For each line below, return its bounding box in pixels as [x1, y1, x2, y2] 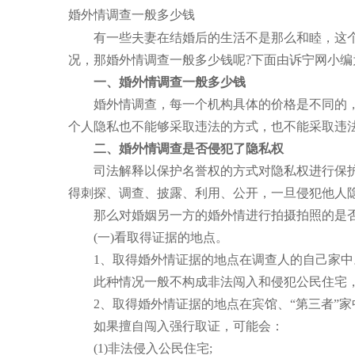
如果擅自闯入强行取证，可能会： [68, 319, 284, 333]
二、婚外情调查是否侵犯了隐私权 [68, 142, 284, 155]
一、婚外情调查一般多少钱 [68, 75, 246, 89]
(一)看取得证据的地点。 [68, 231, 228, 244]
